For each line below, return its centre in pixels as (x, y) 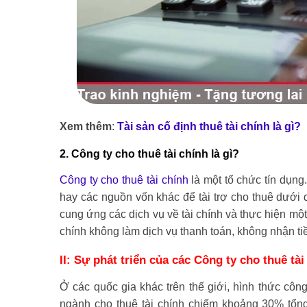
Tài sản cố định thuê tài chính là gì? (209, 126)
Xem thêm (86, 126)
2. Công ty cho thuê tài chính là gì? (149, 154)
